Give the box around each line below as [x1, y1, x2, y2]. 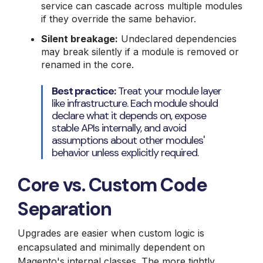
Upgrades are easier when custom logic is [18, 227, 204, 239]
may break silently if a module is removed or [41, 45, 239, 58]
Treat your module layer [116, 83, 221, 98]
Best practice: [52, 83, 116, 98]
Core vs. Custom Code [18, 172, 207, 197]
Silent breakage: [41, 32, 118, 45]
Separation [18, 196, 111, 221]
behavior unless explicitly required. [52, 145, 198, 160]
